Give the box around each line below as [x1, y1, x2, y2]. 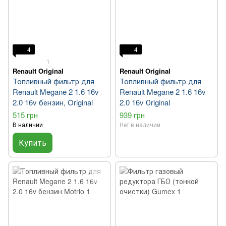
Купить [19, 137, 46, 149]
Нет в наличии [120, 120, 160, 129]
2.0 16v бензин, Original [13, 97, 93, 108]
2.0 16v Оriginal [120, 97, 170, 108]
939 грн [120, 109, 145, 121]
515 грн [13, 109, 38, 121]
